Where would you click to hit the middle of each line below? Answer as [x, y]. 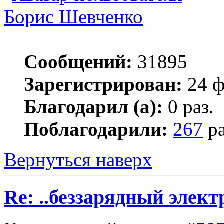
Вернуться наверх [78, 160]
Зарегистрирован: [103, 84]
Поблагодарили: [96, 129]
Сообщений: [78, 62]
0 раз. [188, 107]
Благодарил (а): [93, 107]
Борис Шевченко [73, 17]
